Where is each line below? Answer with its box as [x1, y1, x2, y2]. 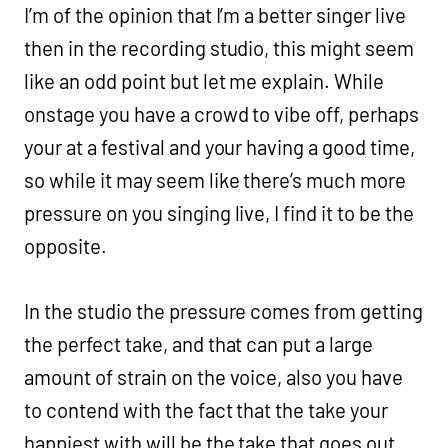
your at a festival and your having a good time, [24, 135, 416, 160]
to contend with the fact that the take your [24, 398, 389, 423]
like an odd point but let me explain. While [24, 69, 385, 94]
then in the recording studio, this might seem [24, 36, 415, 61]
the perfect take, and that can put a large [24, 332, 374, 357]
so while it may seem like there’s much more [24, 168, 407, 193]
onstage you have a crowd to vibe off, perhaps [24, 102, 420, 127]
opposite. [24, 234, 107, 259]
